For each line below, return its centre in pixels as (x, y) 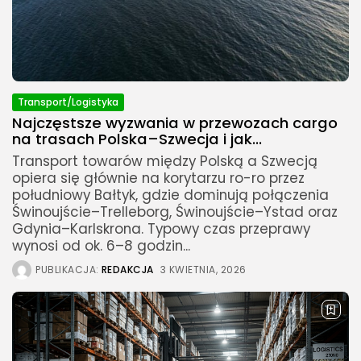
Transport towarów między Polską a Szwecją (165, 162)
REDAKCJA (127, 270)
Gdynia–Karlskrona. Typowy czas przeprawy (161, 229)
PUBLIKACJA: (67, 270)
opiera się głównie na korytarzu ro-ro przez (158, 178)
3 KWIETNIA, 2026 (203, 270)
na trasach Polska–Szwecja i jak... (137, 139)
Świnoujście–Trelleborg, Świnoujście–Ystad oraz (175, 212)
